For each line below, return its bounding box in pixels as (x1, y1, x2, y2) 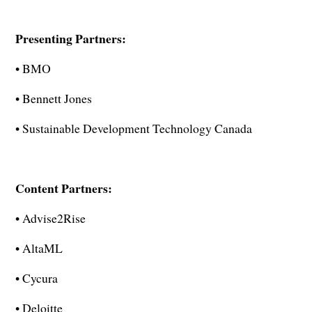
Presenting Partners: (15, 29, 131, 48)
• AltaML (15, 240, 63, 257)
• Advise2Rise (15, 210, 86, 227)
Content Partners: (15, 179, 117, 198)
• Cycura (15, 270, 58, 287)
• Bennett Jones (15, 90, 93, 107)
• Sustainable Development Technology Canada (15, 120, 253, 137)
